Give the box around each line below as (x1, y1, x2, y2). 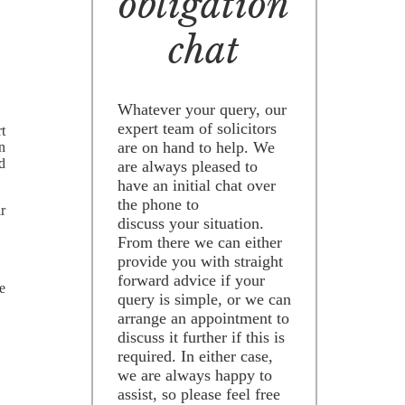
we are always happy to (117, 366, 272, 385)
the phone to (117, 195, 199, 214)
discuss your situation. (117, 214, 264, 233)
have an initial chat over (117, 176, 276, 195)
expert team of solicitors (117, 119, 277, 138)
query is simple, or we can (117, 290, 291, 309)
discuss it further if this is (117, 328, 285, 347)
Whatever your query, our (117, 100, 287, 119)
